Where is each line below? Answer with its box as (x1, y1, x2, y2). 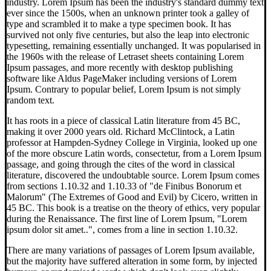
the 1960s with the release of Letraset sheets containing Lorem (7, 51, 244, 62)
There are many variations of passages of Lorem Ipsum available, (7, 245, 255, 256)
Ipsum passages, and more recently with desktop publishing (7, 62, 233, 73)
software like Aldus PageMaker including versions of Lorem (7, 73, 237, 84)
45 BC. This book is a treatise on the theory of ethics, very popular (7, 203, 260, 214)
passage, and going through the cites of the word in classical (7, 159, 235, 170)
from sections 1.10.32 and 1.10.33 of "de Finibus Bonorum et (7, 181, 241, 192)
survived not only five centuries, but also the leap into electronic (7, 30, 249, 41)
